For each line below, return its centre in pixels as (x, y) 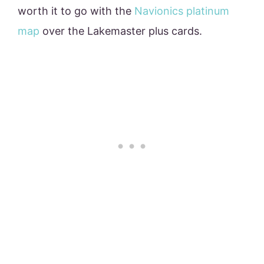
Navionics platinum (182, 11)
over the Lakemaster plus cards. (121, 31)
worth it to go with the (76, 11)
